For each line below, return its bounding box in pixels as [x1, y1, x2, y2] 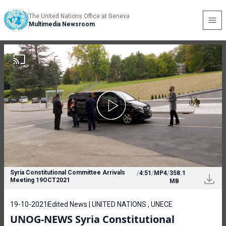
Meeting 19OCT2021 [10, 177, 70, 184]
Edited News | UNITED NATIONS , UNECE [48, 200, 173, 208]
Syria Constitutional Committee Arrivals [10, 169, 125, 176]
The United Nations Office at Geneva [29, 13, 130, 20]
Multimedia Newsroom [29, 21, 95, 28]
